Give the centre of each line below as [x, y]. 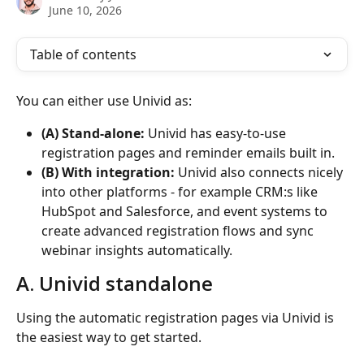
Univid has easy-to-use [217, 134]
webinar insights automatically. [137, 251]
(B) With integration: [108, 173]
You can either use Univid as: [104, 101]
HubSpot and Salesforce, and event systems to [186, 212]
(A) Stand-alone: [93, 134]
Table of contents [83, 54]
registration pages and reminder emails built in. [190, 153]
